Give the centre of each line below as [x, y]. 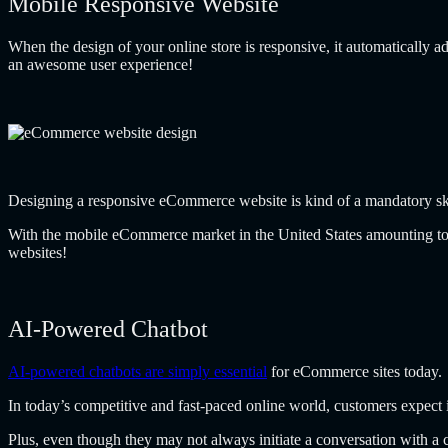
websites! [37, 253]
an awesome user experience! [100, 65]
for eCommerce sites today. [356, 372]
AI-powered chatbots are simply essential [137, 372]
